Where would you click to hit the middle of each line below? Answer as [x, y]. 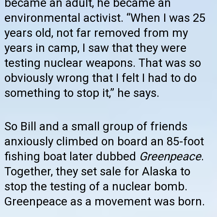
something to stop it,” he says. [82, 93]
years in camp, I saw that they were [95, 48]
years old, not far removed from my [96, 33]
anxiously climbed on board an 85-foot [104, 142]
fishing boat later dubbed [72, 157]
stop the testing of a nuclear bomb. [96, 187]
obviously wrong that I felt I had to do [101, 78]
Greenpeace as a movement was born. [105, 202]
